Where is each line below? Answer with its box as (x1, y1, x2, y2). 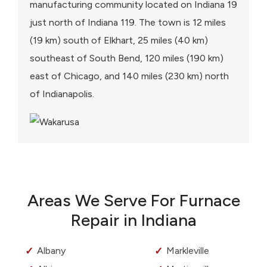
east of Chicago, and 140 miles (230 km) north (30, 70, 229, 82)
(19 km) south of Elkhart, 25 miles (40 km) (30, 35, 208, 46)
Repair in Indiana (70, 210, 197, 231)
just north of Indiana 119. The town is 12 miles (30, 17, 226, 29)
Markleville (166, 245, 209, 257)
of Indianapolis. (30, 88, 94, 100)
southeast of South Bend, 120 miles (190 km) (30, 52, 223, 64)
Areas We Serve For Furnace (27, 190, 240, 211)
